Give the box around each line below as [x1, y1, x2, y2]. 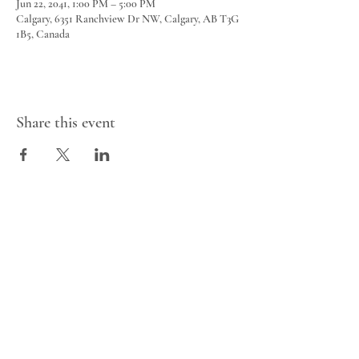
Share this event [16, 113, 115, 132]
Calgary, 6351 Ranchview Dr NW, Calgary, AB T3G [16, 12, 239, 26]
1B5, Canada [16, 27, 70, 41]
